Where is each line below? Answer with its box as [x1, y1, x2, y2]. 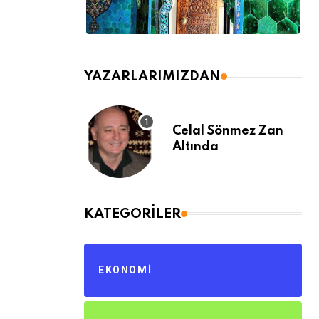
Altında [172, 140, 219, 153]
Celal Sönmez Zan [172, 124, 283, 137]
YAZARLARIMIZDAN [84, 69, 221, 83]
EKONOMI [98, 263, 152, 276]
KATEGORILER [84, 206, 181, 221]
